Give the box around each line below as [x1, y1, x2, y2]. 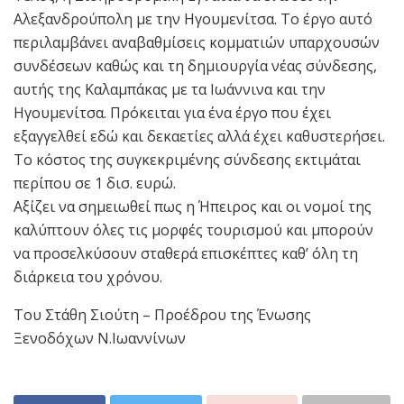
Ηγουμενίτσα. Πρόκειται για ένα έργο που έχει [14, 102, 331, 123]
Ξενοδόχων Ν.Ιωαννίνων [14, 327, 186, 348]
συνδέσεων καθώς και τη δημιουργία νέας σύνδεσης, [14, 55, 377, 76]
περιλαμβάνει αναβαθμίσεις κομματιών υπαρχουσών [14, 32, 380, 52]
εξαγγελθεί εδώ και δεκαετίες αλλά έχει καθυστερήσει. [14, 125, 385, 146]
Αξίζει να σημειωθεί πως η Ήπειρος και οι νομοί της [14, 196, 372, 216]
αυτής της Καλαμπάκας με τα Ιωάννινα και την [14, 78, 326, 99]
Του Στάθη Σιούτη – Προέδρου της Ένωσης [14, 304, 311, 325]
